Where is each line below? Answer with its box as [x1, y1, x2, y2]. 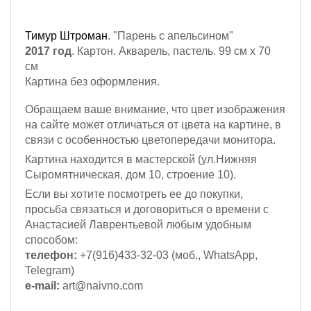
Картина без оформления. [25, 76, 160, 87]
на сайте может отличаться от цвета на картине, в [25, 119, 281, 131]
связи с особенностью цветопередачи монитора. [25, 134, 276, 146]
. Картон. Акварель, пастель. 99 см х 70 [72, 45, 271, 57]
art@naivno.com [60, 280, 143, 292]
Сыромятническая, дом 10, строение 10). [25, 169, 236, 180]
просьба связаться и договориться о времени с [25, 203, 269, 215]
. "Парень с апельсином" [108, 30, 233, 42]
